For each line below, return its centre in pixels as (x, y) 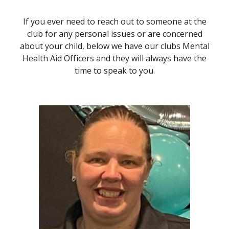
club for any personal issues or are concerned (114, 34)
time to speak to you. (114, 71)
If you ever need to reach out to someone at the (114, 21)
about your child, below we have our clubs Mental (114, 46)
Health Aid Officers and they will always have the (114, 58)
